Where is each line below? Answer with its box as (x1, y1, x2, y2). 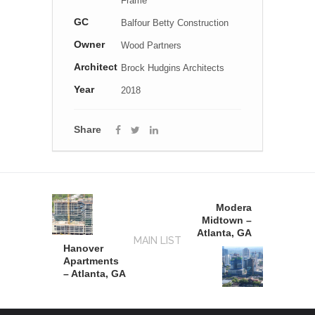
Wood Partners (120, 39, 181, 51)
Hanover (63, 243, 103, 255)
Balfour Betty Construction (120, 17, 229, 28)
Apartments (63, 255, 119, 267)
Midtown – (202, 214, 252, 226)
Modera (216, 202, 252, 214)
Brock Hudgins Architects (120, 62, 224, 73)
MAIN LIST (134, 235, 181, 247)
